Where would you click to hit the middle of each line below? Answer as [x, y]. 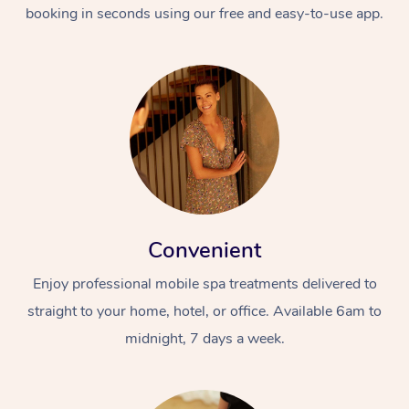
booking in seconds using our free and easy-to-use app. [204, 13]
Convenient [204, 250]
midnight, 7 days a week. [204, 338]
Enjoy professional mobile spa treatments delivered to [204, 283]
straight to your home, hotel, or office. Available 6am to [204, 311]
